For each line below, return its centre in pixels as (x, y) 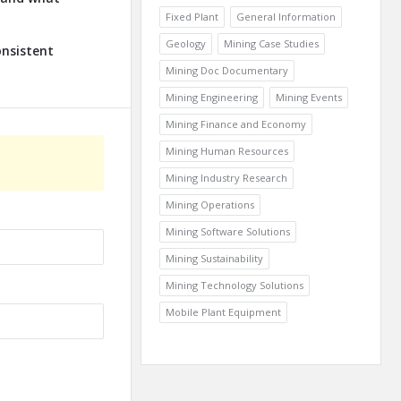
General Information (286, 17)
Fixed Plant (192, 17)
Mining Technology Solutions (235, 285)
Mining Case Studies (271, 43)
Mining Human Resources (227, 151)
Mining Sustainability (214, 258)
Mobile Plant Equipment (223, 312)
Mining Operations (210, 205)
